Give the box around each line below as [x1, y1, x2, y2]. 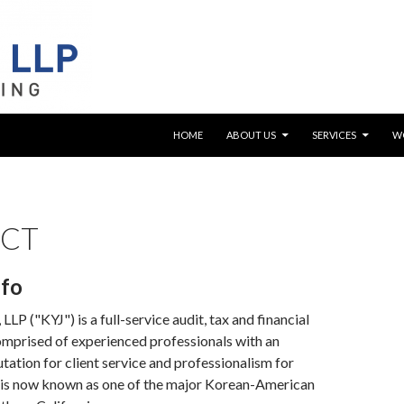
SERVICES [312, 129, 356, 141]
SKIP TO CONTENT [173, 115, 258, 126]
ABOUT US [226, 129, 276, 141]
